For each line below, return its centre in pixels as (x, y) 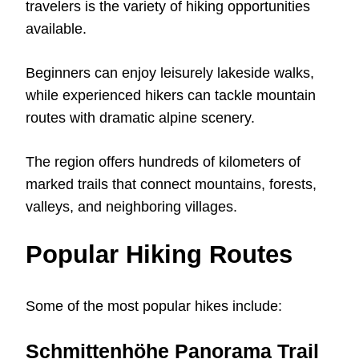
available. (56, 28)
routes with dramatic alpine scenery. (140, 117)
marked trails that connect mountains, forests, (171, 184)
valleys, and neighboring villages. (131, 206)
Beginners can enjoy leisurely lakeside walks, (170, 73)
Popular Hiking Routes (159, 254)
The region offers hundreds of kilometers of (163, 161)
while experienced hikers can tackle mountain (171, 95)
